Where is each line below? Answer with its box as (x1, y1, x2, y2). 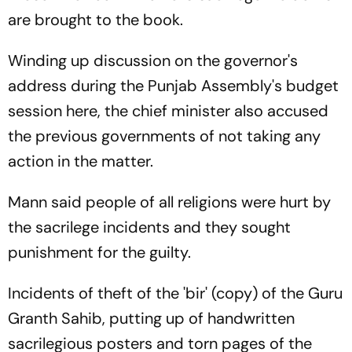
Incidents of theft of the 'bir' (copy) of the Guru (8, 283, 343, 303)
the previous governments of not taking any (8, 126, 321, 146)
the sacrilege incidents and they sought (8, 217, 291, 237)
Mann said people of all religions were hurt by (8, 192, 331, 212)
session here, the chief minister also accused (8, 101, 328, 121)
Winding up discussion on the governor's (8, 50, 298, 71)
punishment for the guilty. (8, 242, 191, 262)
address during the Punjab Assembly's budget (8, 75, 339, 96)
